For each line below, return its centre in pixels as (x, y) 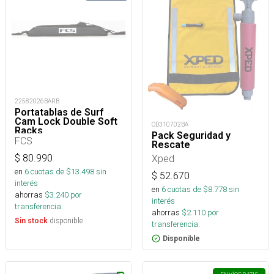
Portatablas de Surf (59, 112)
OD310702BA (170, 125)
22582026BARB (37, 101)
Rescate (171, 145)
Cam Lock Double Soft (66, 121)
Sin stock (31, 220)
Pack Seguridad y (191, 136)
